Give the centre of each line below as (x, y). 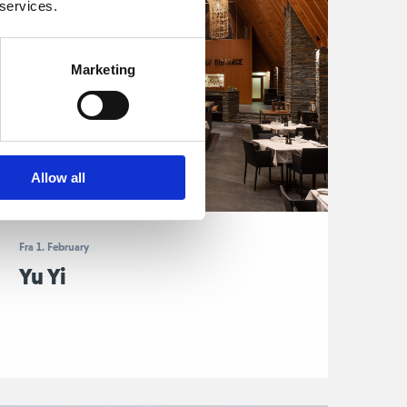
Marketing (103, 69)
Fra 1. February (54, 247)
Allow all (58, 177)
